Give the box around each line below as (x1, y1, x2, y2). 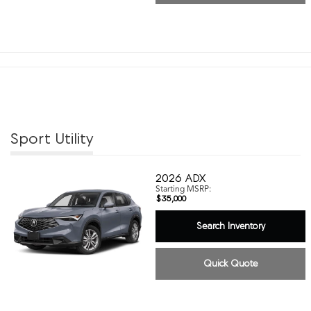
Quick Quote (203, 258, 258, 269)
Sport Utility (10, 128, 93, 147)
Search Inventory (196, 220, 265, 231)
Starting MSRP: (155, 183, 211, 194)
